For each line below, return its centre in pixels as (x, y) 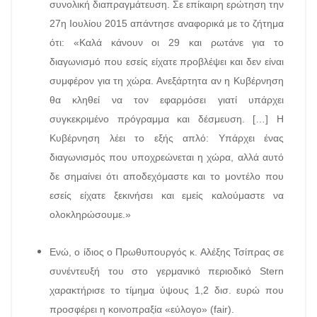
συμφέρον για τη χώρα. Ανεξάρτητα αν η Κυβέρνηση (167, 81)
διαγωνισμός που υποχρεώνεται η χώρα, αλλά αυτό (167, 157)
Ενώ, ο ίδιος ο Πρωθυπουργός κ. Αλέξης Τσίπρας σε (167, 252)
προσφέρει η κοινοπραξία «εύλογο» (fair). (142, 309)
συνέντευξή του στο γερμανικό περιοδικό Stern (167, 271)
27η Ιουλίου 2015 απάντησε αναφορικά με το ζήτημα (167, 23)
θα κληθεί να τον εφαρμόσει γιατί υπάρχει (167, 100)
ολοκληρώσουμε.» (90, 214)
